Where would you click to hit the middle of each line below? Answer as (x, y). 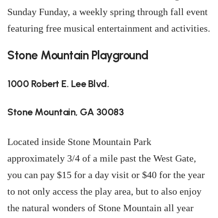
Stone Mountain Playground (78, 55)
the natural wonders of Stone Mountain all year (100, 208)
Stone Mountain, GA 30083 (65, 112)
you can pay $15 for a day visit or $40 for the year (106, 175)
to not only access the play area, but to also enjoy (104, 191)
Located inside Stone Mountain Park (79, 142)
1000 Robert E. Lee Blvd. (58, 84)
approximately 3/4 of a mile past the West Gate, (102, 158)
